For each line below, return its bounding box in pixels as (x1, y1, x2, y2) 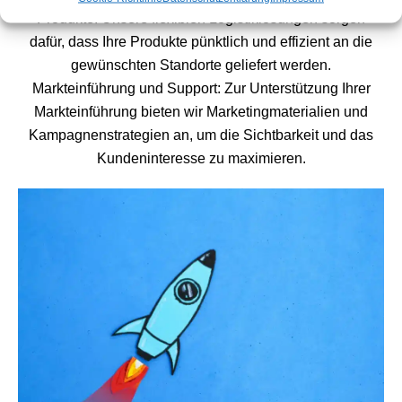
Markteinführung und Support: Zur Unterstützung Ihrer (31, 81, 371, 97)
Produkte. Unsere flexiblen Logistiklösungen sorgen (37, 11, 365, 27)
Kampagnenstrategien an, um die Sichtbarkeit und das (29, 127, 373, 144)
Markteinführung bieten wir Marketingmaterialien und (34, 104, 368, 120)
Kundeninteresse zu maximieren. (96, 151, 306, 167)
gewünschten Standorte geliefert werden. (71, 57, 331, 74)
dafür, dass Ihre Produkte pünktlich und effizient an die (30, 34, 372, 50)
